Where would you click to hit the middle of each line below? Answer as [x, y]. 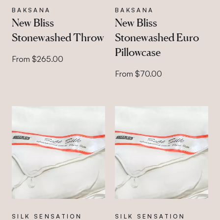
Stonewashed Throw [58, 37]
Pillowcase [137, 52]
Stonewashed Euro [157, 37]
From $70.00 [138, 73]
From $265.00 [38, 59]
